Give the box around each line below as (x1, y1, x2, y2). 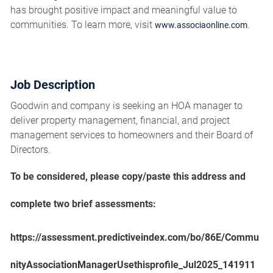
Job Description (10, 77, 95, 92)
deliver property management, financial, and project (10, 114, 230, 126)
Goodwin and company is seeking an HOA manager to (10, 99, 243, 112)
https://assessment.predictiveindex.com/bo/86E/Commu (10, 231, 259, 243)
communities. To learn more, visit (10, 19, 155, 31)
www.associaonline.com (154, 20, 247, 30)
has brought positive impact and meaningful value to (10, 4, 237, 16)
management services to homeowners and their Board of (10, 129, 253, 141)
